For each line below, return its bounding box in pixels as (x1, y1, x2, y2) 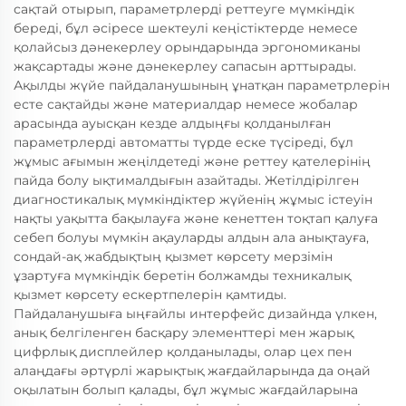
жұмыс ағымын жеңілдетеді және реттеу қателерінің (14, 153, 371, 170)
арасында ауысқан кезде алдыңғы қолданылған (14, 115, 331, 132)
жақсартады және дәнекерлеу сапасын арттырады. (14, 58, 356, 75)
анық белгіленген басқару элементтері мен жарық (14, 324, 353, 342)
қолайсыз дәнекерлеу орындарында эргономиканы (14, 39, 361, 56)
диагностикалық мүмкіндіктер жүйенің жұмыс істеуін (14, 191, 372, 208)
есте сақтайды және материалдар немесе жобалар (14, 96, 358, 113)
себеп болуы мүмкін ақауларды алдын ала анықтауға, (14, 229, 369, 246)
